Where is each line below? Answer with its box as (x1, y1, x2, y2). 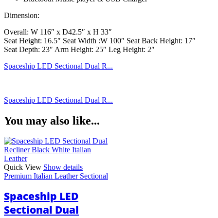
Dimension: (4, 11, 39, 19)
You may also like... (4, 114, 100, 127)
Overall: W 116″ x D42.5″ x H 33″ (4, 27, 112, 36)
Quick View (4, 163, 41, 172)
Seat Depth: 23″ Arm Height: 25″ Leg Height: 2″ (4, 45, 155, 54)
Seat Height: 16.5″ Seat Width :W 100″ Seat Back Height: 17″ (4, 36, 196, 45)
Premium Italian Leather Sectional (4, 172, 108, 181)
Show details (43, 163, 83, 172)
